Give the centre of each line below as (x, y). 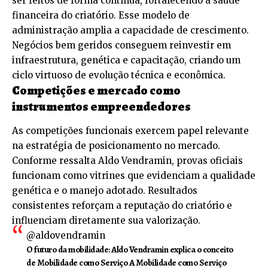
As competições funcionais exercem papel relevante (130, 131)
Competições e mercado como (96, 90)
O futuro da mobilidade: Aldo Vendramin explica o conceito (130, 250)
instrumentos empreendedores (101, 106)
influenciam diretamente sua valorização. (106, 221)
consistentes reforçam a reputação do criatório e (122, 206)
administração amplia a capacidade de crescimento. (130, 30)
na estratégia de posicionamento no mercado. (116, 146)
